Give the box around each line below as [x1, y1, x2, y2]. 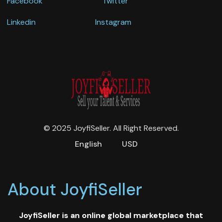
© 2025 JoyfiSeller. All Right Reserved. [43, 122, 179, 133]
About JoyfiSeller [7, 178, 142, 201]
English [74, 138, 102, 149]
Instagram [95, 16, 131, 27]
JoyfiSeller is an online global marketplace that [19, 210, 203, 221]
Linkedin [7, 16, 36, 27]
